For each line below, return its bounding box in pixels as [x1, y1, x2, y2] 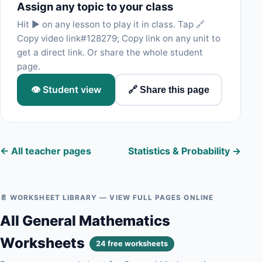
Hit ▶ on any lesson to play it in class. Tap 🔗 [17, 19, 205, 30]
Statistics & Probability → [128, 145, 242, 157]
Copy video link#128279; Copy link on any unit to [17, 33, 220, 44]
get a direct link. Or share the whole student [17, 47, 203, 58]
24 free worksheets [96, 239, 168, 249]
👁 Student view [31, 84, 101, 95]
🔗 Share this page [128, 84, 209, 95]
